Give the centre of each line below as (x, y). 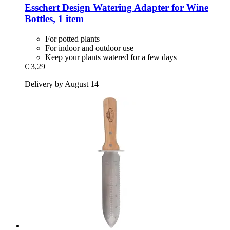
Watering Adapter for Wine (149, 8)
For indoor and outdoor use (89, 48)
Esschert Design (57, 8)
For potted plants (72, 39)
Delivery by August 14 (62, 84)
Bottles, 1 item (54, 19)
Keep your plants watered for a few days (111, 57)
